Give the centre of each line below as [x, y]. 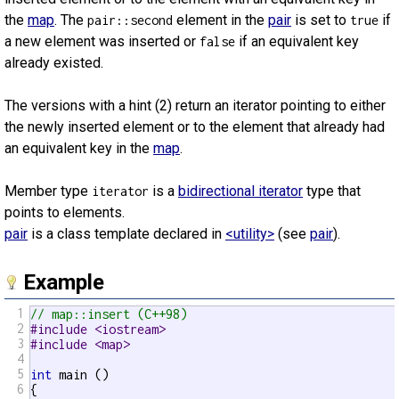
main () [80, 375]
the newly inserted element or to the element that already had [195, 127]
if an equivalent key [297, 41]
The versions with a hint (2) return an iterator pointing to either [195, 106]
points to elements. [65, 212]
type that [332, 191]
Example [64, 282]
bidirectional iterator [240, 191]
